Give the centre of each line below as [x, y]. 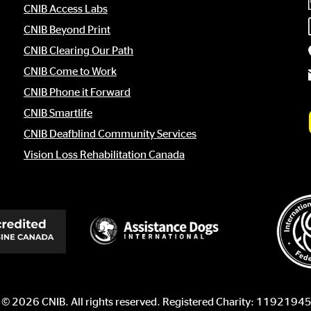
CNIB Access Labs [66, 9]
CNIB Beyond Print [67, 30]
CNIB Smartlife [58, 113]
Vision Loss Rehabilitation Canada [104, 154]
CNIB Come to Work [70, 71]
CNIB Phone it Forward [77, 92]
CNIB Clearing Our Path [78, 50]
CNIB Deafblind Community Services [110, 134]
